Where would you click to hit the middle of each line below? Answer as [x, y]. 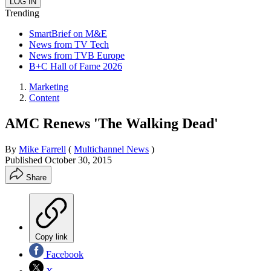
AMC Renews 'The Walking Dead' [112, 123]
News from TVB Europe [77, 55]
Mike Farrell [42, 149]
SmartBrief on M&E [68, 33]
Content [44, 97]
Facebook [64, 254]
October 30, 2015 [78, 160]
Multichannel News [111, 149]
